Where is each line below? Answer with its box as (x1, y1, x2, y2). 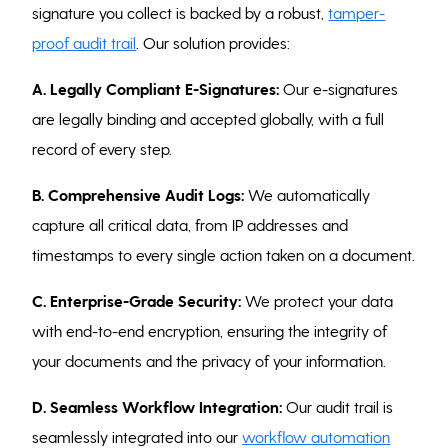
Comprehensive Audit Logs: (48, 184, 245, 204)
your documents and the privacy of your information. (32, 350, 387, 370)
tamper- (328, 2, 386, 22)
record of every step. (32, 138, 173, 158)
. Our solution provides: (136, 32, 291, 52)
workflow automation (242, 426, 391, 446)
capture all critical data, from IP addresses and (32, 214, 349, 234)
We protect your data (241, 290, 394, 310)
